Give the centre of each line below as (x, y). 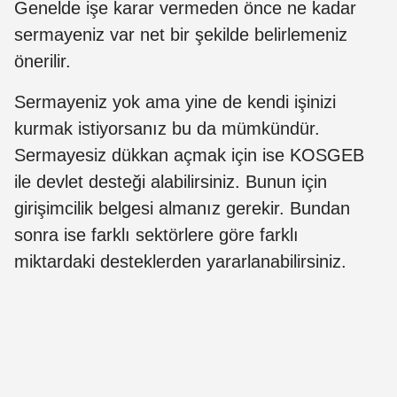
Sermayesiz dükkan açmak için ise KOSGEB (189, 155)
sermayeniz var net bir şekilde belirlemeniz (181, 34)
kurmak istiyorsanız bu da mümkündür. (167, 128)
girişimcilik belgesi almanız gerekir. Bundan (182, 208)
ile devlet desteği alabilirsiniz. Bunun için (171, 181)
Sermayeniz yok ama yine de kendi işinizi (175, 101)
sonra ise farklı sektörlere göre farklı (156, 234)
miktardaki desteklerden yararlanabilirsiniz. (180, 261)
